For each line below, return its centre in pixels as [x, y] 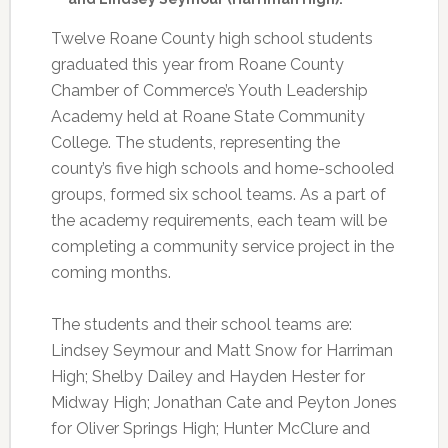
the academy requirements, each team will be [218, 220]
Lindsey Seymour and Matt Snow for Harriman [221, 350]
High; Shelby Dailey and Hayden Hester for [207, 376]
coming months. [110, 272]
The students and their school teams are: [201, 324]
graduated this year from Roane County [197, 64]
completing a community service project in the [222, 246]
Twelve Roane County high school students [211, 38]
